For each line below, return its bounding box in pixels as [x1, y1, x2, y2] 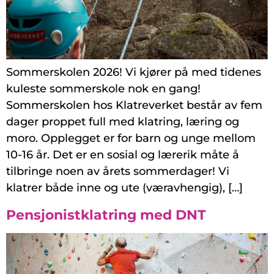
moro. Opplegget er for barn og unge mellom [6, 131, 256, 146]
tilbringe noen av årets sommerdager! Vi [6, 165, 229, 179]
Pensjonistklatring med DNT [6, 207, 206, 224]
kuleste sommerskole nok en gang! [6, 82, 201, 96]
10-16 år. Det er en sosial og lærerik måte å [6, 148, 239, 162]
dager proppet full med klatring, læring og [6, 115, 239, 129]
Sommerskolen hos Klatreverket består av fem [6, 98, 262, 113]
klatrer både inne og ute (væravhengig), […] [6, 181, 243, 195]
